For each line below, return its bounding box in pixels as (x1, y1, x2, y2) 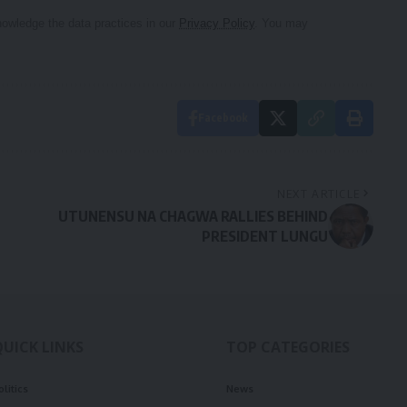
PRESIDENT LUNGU (201, 227, 328, 246)
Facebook (197, 111, 248, 125)
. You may (254, 16, 308, 31)
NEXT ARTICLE (276, 186, 361, 202)
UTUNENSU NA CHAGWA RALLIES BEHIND (57, 207, 328, 226)
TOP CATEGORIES (226, 337, 350, 358)
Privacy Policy (179, 16, 254, 31)
